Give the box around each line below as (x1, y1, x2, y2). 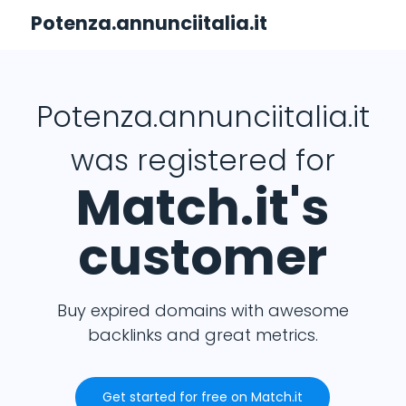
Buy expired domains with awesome (56, 299, 349, 322)
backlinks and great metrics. (87, 324, 318, 346)
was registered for (70, 140, 335, 180)
